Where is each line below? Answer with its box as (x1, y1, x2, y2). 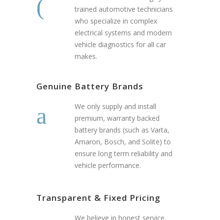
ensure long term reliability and (75, 149, 172, 159)
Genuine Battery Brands (36, 81, 143, 92)
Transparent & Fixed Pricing (36, 192, 161, 204)
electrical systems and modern (75, 28, 172, 38)
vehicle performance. (75, 161, 141, 170)
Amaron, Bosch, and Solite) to (75, 137, 171, 147)
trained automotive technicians (75, 4, 173, 14)
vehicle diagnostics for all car (75, 40, 166, 50)
